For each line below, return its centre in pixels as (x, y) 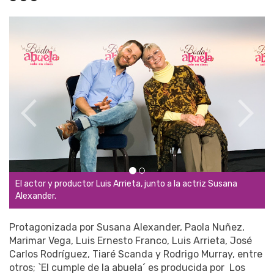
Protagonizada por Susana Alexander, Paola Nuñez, (127, 227)
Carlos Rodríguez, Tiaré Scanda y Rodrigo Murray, (123, 254)
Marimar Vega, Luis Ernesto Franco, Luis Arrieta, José (131, 240)
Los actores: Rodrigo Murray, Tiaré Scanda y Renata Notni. (129, 196)
